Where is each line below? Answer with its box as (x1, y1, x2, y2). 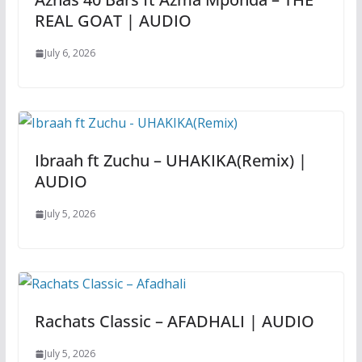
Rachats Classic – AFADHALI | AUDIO (34, 310, 314, 333)
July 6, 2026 (44, 46, 95, 61)
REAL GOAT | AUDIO (34, 10, 192, 32)
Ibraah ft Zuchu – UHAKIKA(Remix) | (34, 149, 307, 172)
